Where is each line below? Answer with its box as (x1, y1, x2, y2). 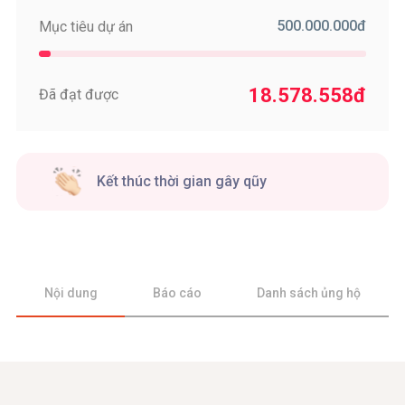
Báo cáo (153, 285, 202, 300)
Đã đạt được (38, 85, 118, 103)
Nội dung (43, 285, 98, 300)
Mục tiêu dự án (38, 17, 133, 35)
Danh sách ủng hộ (257, 285, 362, 300)
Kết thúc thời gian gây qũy (96, 173, 267, 191)
